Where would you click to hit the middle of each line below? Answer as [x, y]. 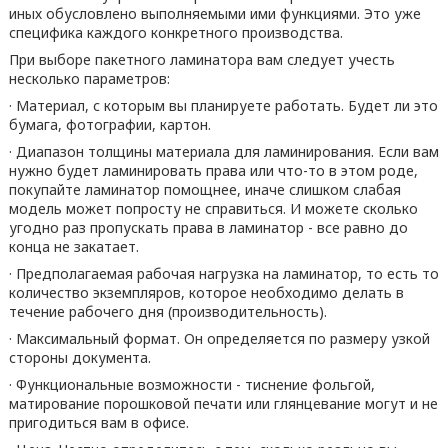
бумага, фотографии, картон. [109, 124]
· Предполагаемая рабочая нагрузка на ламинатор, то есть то [223, 273]
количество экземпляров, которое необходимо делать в [206, 292]
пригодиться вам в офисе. [98, 422]
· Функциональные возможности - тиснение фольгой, [191, 384]
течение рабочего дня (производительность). [169, 311]
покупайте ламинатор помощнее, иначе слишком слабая [204, 189]
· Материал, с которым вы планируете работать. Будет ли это [223, 105]
